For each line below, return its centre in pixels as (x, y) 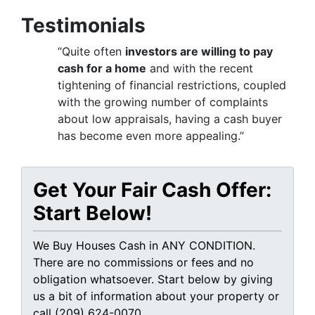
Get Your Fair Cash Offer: (152, 190)
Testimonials (83, 26)
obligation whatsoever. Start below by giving (153, 279)
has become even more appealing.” (151, 136)
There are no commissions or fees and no (143, 263)
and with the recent (200, 69)
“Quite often (91, 52)
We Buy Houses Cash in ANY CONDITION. (144, 246)
